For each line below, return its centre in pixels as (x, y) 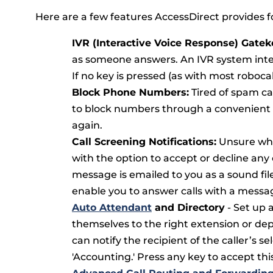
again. (87, 125)
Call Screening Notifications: (144, 141)
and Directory (188, 207)
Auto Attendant (112, 207)
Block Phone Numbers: (130, 92)
